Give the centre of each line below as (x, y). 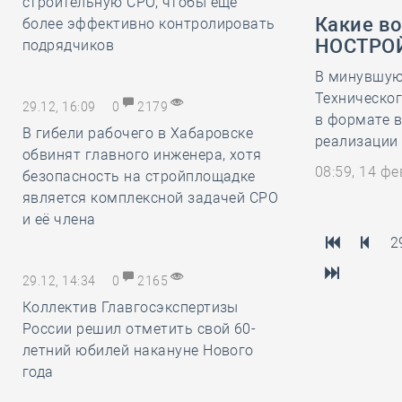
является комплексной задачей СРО (151, 198)
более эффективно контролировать (149, 24)
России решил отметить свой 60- (140, 329)
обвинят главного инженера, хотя (142, 155)
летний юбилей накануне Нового (138, 350)
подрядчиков (69, 45)
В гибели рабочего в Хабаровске (138, 133)
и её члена (59, 219)
